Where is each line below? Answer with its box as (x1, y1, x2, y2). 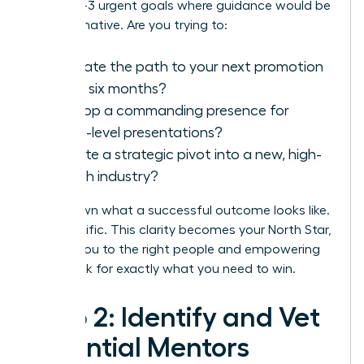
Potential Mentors (30, 333, 249, 362)
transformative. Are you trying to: (30, 18, 227, 32)
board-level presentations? (46, 124, 223, 140)
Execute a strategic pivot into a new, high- (46, 146, 322, 162)
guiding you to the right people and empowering (30, 242, 320, 256)
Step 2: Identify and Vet (30, 303, 320, 331)
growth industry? (46, 168, 158, 184)
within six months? (46, 80, 167, 96)
